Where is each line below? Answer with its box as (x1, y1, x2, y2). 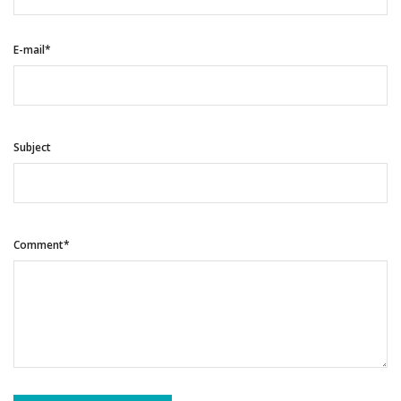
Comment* (13, 237, 70, 253)
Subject (13, 140, 51, 156)
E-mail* (13, 42, 51, 58)
